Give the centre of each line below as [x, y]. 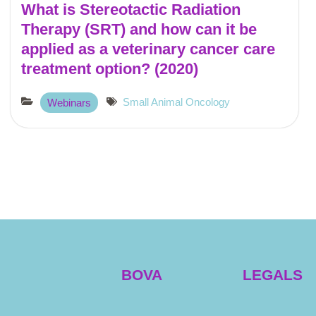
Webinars [69, 102]
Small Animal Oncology [176, 102]
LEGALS [272, 275]
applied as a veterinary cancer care [148, 49]
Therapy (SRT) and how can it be [139, 29]
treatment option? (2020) [110, 68]
